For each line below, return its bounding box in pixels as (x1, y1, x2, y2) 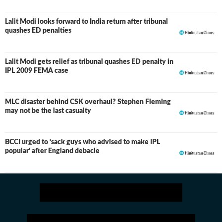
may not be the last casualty (5, 108, 91, 114)
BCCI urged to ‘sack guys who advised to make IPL (5, 139, 160, 146)
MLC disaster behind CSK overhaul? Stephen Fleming (5, 99, 171, 106)
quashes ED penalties (5, 27, 71, 34)
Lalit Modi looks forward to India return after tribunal (5, 18, 168, 25)
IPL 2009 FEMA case (5, 67, 68, 74)
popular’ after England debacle (5, 148, 100, 155)
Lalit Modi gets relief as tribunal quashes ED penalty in (5, 58, 173, 65)
